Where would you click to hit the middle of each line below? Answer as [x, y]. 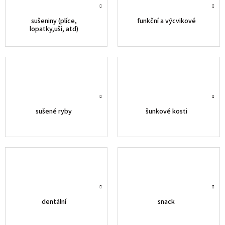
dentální [54, 202]
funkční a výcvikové [166, 21]
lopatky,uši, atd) [54, 29]
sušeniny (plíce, [54, 21]
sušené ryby [54, 111]
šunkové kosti [166, 111]
